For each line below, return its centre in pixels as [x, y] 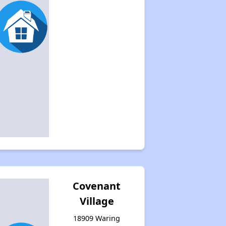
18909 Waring [97, 218]
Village [97, 201]
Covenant [97, 186]
